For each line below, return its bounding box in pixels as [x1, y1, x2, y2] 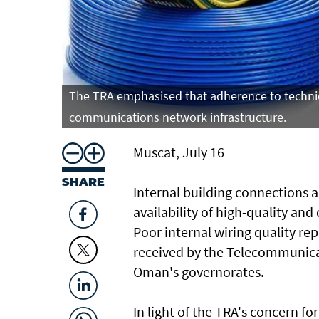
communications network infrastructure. [69, 108, 286, 125]
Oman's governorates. [133, 262, 264, 281]
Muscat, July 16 [133, 142, 224, 161]
